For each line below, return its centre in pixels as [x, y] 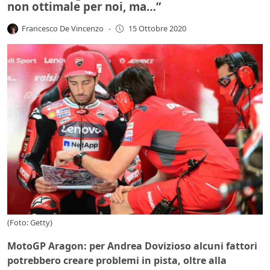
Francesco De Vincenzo [63, 28]
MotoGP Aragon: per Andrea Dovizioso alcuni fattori [132, 246]
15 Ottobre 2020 [157, 29]
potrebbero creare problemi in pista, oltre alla [117, 261]
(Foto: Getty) [30, 223]
